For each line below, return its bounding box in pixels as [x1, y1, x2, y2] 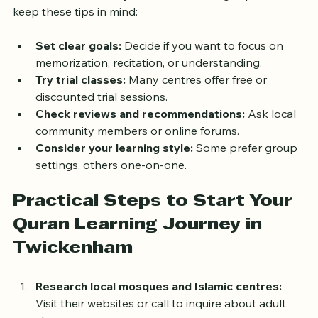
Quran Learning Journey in [13, 238, 267, 255]
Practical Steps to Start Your [13, 215, 297, 231]
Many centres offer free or [126, 94, 270, 109]
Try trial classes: [35, 94, 126, 109]
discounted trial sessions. [35, 111, 168, 126]
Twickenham [13, 262, 133, 278]
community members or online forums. [35, 145, 239, 160]
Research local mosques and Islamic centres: [35, 300, 282, 315]
